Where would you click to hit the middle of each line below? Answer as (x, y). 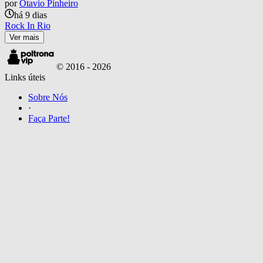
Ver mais (24, 37)
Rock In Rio (28, 25)
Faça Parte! (49, 118)
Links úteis (25, 77)
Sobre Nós (48, 97)
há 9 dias (31, 15)
